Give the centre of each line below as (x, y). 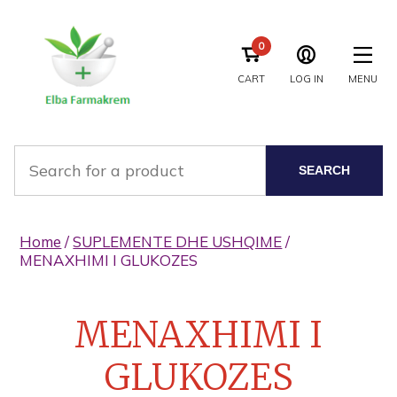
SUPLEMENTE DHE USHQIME (178, 241)
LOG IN (306, 79)
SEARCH (324, 171)
